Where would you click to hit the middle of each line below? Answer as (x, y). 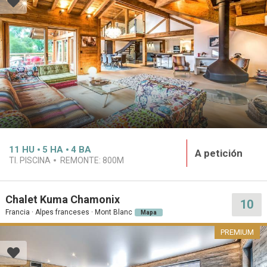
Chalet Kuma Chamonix (63, 199)
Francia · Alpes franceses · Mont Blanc (69, 212)
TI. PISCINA (30, 161)
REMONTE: (81, 161)
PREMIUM (237, 232)
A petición (218, 153)
